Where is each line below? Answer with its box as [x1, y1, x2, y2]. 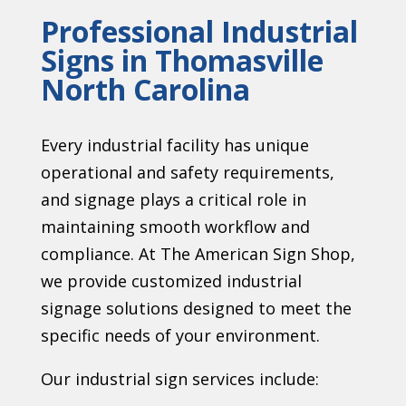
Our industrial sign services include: [40, 368, 319, 391]
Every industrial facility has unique [40, 134, 309, 157]
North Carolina [40, 70, 250, 110]
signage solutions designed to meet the [40, 297, 352, 320]
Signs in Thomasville [40, 41, 324, 81]
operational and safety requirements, [40, 161, 334, 184]
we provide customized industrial [40, 270, 302, 293]
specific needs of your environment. [40, 324, 320, 347]
